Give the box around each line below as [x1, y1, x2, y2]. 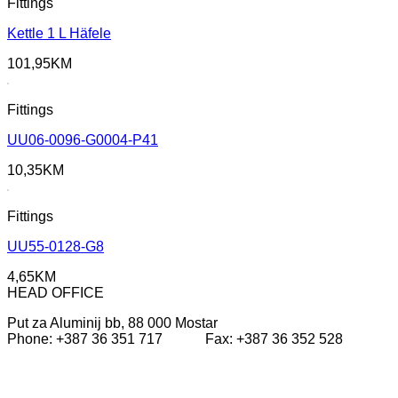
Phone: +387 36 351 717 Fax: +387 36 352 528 [7, 331, 343, 347]
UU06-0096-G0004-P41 [7, 132, 158, 148]
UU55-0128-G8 [7, 239, 104, 255]
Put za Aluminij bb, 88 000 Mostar [7, 315, 218, 331]
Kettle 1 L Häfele [7, 26, 111, 42]
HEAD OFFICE [7, 285, 104, 301]
